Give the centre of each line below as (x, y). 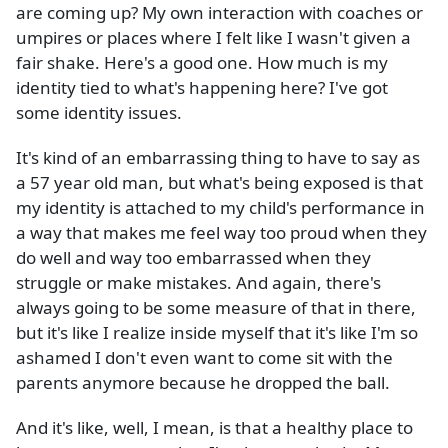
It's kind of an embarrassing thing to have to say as (218, 158)
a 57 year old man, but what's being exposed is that (219, 183)
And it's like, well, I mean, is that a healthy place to (214, 428)
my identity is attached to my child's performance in (220, 208)
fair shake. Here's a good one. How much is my (202, 63)
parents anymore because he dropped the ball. (203, 383)
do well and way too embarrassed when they (193, 258)
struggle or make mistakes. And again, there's (198, 283)
